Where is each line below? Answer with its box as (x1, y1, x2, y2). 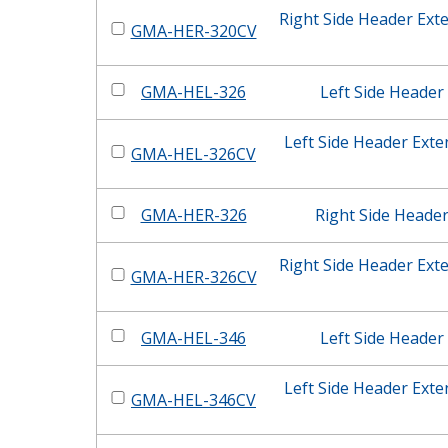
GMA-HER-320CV (130, 20, 257, 42)
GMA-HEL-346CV (131, 389, 256, 411)
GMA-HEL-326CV (131, 143, 256, 165)
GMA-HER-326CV (130, 266, 257, 288)
